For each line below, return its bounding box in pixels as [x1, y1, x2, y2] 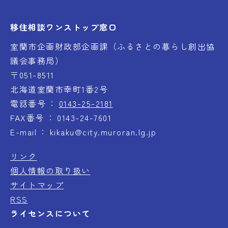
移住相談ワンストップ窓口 [10, 21, 117, 34]
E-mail [10, 126, 37, 138]
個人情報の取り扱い [10, 164, 91, 177]
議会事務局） [10, 54, 64, 67]
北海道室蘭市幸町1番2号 [10, 83, 108, 96]
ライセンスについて [10, 207, 91, 220]
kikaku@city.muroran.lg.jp [49, 126, 156, 138]
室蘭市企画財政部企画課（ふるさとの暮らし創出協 [10, 40, 215, 53]
